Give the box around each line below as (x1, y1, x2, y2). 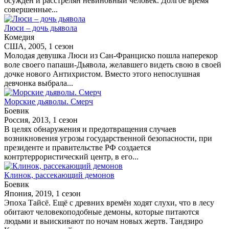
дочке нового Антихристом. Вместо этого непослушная (4, 69, 200, 78)
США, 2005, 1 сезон (4, 41, 74, 51)
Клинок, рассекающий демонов (4, 170, 114, 179)
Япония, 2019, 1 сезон (4, 189, 81, 198)
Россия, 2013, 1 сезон (4, 115, 78, 124)
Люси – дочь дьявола (4, 23, 77, 32)
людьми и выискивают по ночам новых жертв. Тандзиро (4, 216, 203, 225)
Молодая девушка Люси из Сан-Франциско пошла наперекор (4, 51, 218, 60)
